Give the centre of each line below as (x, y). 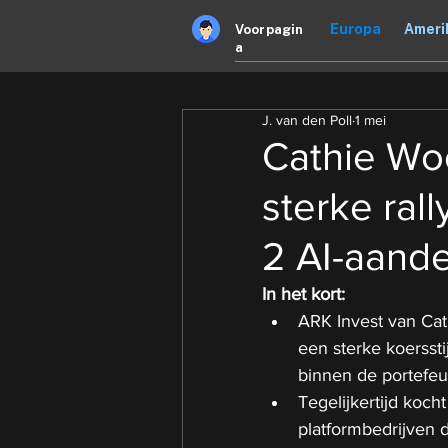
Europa (355, 29)
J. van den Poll (307, 120)
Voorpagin (269, 29)
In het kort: (303, 294)
